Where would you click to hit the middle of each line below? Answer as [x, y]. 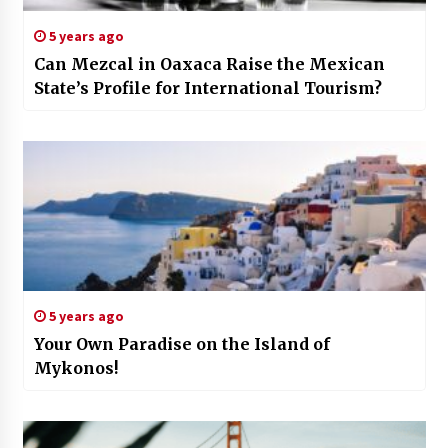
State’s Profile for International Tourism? [207, 87]
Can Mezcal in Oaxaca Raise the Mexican [209, 63]
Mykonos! [75, 367]
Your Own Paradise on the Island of [181, 343]
